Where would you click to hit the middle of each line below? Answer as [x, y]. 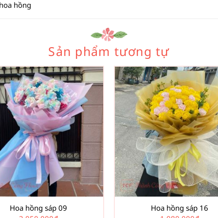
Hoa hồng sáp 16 [180, 208]
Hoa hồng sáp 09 [38, 208]
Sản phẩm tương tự [109, 51]
